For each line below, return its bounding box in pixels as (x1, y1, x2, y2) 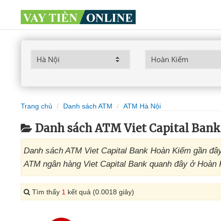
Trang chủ (21, 102, 52, 110)
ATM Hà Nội (123, 102, 161, 110)
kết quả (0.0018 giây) (66, 188, 134, 196)
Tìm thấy (30, 188, 62, 196)
